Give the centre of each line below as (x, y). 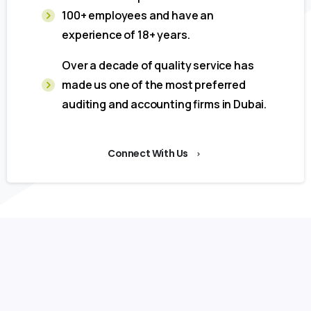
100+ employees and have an (138, 16)
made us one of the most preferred (154, 85)
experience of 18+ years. (126, 35)
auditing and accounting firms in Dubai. (165, 104)
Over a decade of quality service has (158, 66)
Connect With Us (148, 154)
